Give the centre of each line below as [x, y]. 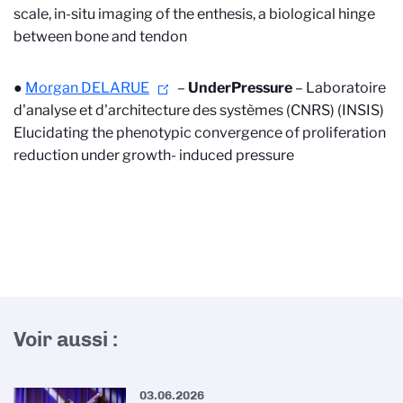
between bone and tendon [100, 36]
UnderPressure [240, 88]
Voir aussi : [66, 340]
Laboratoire [346, 88]
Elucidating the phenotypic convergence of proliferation [200, 133]
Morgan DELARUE [87, 88]
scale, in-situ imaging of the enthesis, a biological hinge [194, 14]
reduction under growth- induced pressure [154, 155]
